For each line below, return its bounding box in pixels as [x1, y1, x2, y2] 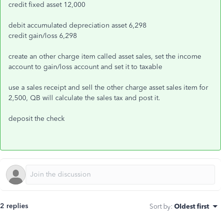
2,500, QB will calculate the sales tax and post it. [8, 94, 160, 102]
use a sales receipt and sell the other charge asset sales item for [8, 83, 208, 92]
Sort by [149, 202, 171, 210]
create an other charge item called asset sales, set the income [8, 52, 201, 61]
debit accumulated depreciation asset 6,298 [8, 21, 147, 30]
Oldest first [174, 202, 209, 210]
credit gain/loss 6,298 [8, 32, 77, 40]
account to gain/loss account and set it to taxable [8, 63, 162, 71]
